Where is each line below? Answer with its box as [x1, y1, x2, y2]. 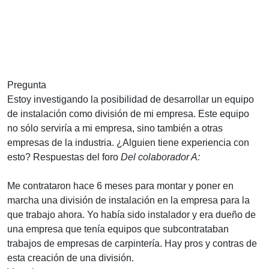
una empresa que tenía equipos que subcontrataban [7, 223, 229, 234]
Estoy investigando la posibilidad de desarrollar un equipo [7, 94, 254, 104]
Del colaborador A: [121, 151, 200, 162]
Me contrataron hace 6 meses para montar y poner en [7, 180, 234, 191]
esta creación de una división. [7, 252, 134, 263]
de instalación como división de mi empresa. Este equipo [7, 108, 249, 119]
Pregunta [7, 79, 46, 90]
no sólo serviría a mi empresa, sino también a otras [7, 122, 223, 133]
